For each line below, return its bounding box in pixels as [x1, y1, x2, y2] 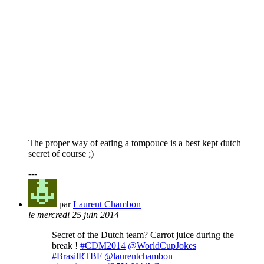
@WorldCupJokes [128, 240, 196, 251]
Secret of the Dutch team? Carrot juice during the [52, 230, 234, 240]
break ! [52, 240, 80, 251]
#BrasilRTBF [52, 251, 102, 262]
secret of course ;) [28, 148, 94, 159]
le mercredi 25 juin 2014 [28, 210, 119, 220]
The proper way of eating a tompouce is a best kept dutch [28, 138, 241, 148]
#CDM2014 [80, 240, 126, 251]
